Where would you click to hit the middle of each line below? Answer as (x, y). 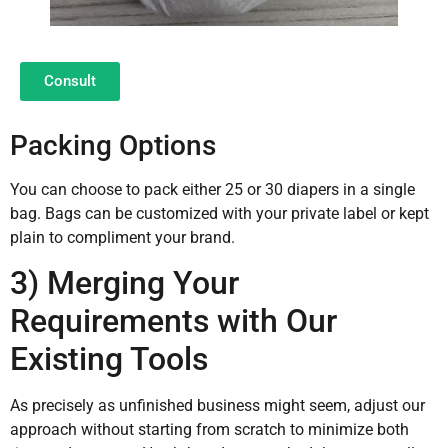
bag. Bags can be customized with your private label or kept (219, 213)
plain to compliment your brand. (122, 237)
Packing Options (113, 145)
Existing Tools (109, 358)
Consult (70, 80)
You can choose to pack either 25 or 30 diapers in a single (212, 189)
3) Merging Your (124, 282)
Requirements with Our (173, 320)
